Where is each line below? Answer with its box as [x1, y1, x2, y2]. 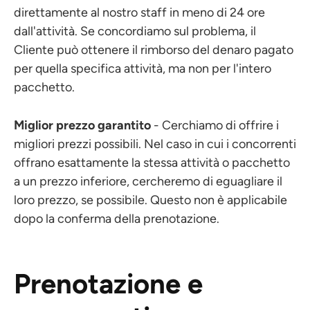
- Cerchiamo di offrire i [151, 118, 279, 133]
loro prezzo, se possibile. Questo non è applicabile [14, 192, 287, 208]
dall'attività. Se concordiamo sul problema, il [14, 24, 256, 39]
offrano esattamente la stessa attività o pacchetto [14, 155, 290, 170]
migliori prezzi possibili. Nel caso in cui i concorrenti [14, 136, 296, 152]
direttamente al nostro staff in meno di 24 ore [14, 5, 265, 20]
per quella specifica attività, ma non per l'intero [14, 61, 271, 76]
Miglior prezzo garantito [14, 118, 151, 133]
